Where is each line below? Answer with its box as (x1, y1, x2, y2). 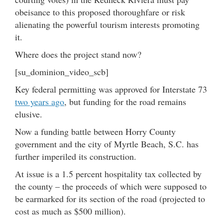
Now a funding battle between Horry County (15, 125, 176, 137)
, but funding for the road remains (64, 95, 186, 108)
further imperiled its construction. (15, 150, 136, 162)
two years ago (15, 95, 64, 108)
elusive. (15, 108, 42, 120)
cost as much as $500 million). (15, 205, 126, 217)
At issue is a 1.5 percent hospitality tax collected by (15, 167, 202, 180)
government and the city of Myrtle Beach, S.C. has (15, 137, 199, 150)
